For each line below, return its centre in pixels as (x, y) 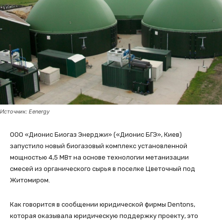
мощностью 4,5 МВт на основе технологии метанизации (99, 157)
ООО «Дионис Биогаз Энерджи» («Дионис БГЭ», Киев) (96, 134)
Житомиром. (30, 180)
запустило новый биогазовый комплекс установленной (99, 146)
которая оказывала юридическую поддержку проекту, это (104, 216)
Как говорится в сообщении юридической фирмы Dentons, (103, 204)
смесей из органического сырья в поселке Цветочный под (103, 168)
